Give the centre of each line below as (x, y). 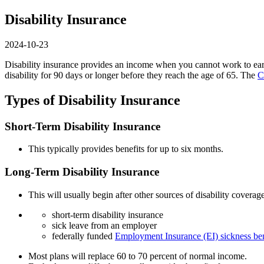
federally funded (83, 236)
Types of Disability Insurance (93, 100)
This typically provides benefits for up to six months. (126, 149)
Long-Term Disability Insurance (82, 172)
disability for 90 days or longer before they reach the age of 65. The (131, 75)
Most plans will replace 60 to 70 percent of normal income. (138, 256)
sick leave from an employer (104, 225)
